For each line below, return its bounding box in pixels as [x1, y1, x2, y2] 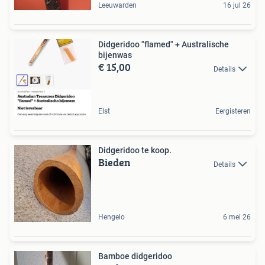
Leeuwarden [98, 1, 137, 10]
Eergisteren [215, 107, 251, 116]
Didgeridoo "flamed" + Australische [98, 40, 229, 50]
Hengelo [98, 213, 125, 222]
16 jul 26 [223, 1, 251, 10]
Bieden [98, 154, 131, 171]
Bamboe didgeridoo [98, 251, 172, 261]
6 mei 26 [223, 213, 251, 222]
